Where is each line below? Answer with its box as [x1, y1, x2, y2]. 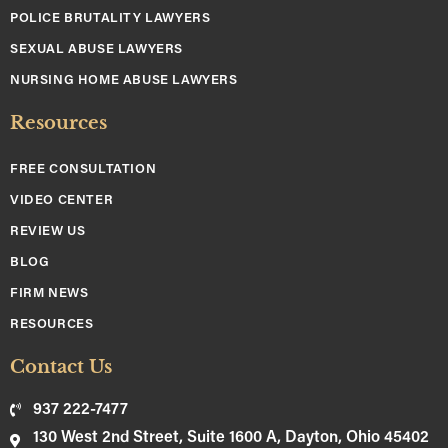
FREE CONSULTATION [10, 162, 157, 176]
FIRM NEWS [10, 286, 89, 300]
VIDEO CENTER [10, 193, 114, 207]
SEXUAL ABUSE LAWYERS [10, 42, 183, 56]
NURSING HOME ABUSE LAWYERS [10, 73, 238, 87]
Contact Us [10, 355, 112, 378]
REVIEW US [10, 224, 86, 238]
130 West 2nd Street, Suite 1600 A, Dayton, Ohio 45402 [32, 429, 429, 446]
